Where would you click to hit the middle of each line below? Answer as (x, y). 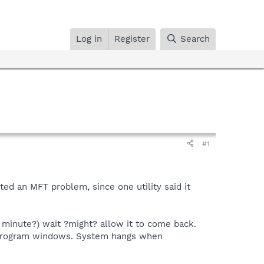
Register (132, 39)
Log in (89, 39)
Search (195, 39)
